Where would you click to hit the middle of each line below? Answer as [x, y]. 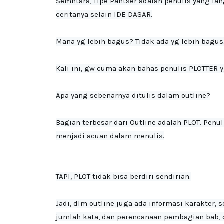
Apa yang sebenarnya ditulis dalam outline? [133, 95]
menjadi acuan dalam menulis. [110, 136]
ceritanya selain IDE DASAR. [104, 14]
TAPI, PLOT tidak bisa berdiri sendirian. [123, 176]
